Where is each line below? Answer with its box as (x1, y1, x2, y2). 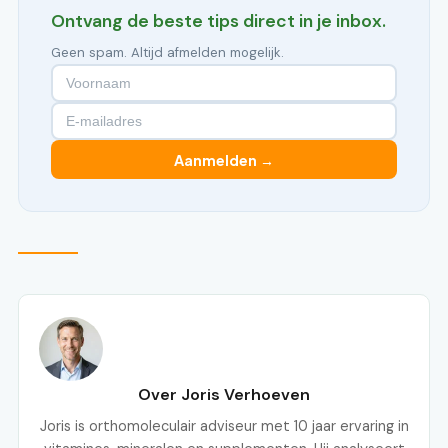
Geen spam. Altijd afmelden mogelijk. (51, 44, 284, 61)
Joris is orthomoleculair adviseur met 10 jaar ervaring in (39, 417, 409, 436)
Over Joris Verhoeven (138, 384, 310, 406)
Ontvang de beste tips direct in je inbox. (51, 10, 386, 32)
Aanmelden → (174, 150, 274, 169)
